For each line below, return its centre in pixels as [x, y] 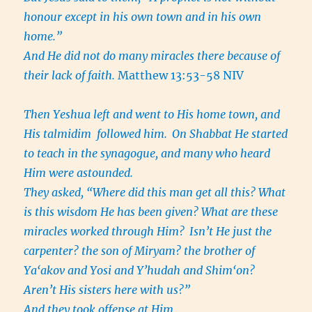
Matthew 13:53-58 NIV [180, 76]
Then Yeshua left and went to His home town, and [152, 115]
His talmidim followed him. [97, 134]
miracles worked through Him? [106, 232]
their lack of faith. [70, 76]
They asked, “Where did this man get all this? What [155, 193]
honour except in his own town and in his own [143, 17]
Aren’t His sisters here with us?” [107, 290]
